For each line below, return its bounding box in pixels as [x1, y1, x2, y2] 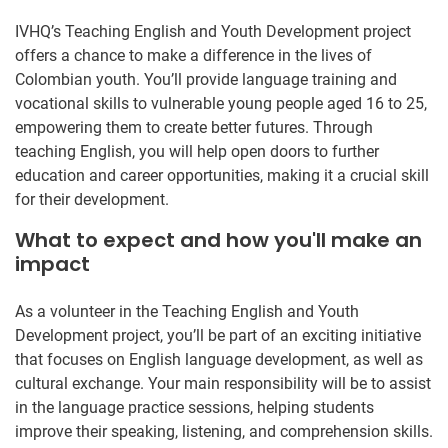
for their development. [15, 189, 169, 209]
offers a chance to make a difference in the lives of [15, 45, 372, 65]
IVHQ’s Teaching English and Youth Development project [15, 21, 411, 41]
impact [15, 249, 90, 278]
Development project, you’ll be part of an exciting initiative [15, 325, 421, 345]
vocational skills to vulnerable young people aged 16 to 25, [15, 93, 427, 113]
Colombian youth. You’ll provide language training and [15, 69, 397, 89]
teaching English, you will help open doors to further [15, 141, 379, 161]
